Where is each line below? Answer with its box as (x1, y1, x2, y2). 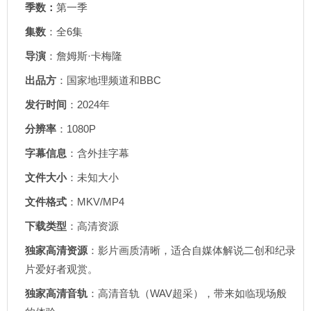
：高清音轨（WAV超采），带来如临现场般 (87, 287, 287, 299)
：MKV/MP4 (67, 196, 124, 208)
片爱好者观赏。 (25, 263, 98, 275)
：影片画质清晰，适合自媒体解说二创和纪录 (87, 244, 296, 256)
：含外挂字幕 (67, 147, 129, 159)
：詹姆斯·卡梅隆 (46, 50, 122, 62)
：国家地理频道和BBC (56, 74, 161, 86)
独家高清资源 (25, 244, 87, 256)
